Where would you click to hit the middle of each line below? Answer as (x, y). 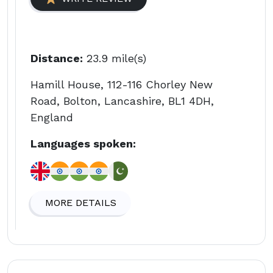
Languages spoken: (83, 143)
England (52, 117)
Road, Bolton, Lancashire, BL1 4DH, (122, 101)
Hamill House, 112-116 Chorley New (122, 84)
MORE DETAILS (81, 202)
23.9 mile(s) (115, 58)
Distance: (57, 58)
